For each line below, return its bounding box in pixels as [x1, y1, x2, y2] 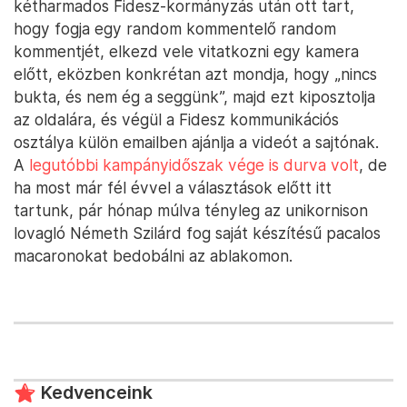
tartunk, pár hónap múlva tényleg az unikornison [14, 201, 368, 220]
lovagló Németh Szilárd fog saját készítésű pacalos [14, 223, 381, 243]
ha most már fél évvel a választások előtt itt [14, 178, 332, 197]
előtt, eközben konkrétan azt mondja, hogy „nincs [14, 65, 377, 84]
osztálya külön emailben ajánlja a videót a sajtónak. [14, 133, 379, 152]
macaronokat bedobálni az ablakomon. [14, 246, 293, 265]
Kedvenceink [41, 382, 153, 403]
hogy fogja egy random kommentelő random [14, 19, 336, 38]
